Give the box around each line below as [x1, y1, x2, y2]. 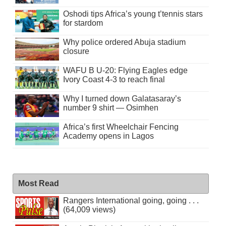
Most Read [18, 179, 59, 188]
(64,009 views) [63, 205, 116, 214]
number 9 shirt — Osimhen [63, 103, 158, 112]
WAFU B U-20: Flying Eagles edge [63, 66, 188, 75]
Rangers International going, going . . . [63, 196, 199, 205]
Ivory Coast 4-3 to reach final [63, 75, 165, 84]
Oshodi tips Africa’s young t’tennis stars [63, 9, 203, 18]
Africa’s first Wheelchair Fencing [63, 122, 179, 131]
